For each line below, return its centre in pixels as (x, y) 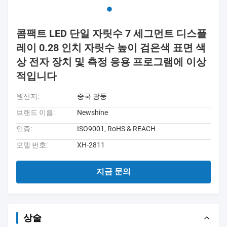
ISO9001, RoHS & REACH (116, 129)
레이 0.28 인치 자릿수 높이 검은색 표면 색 (111, 48)
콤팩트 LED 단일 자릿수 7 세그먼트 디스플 (111, 33)
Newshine (92, 112)
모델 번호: (32, 145)
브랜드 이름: (35, 112)
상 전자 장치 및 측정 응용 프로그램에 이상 (111, 62)
